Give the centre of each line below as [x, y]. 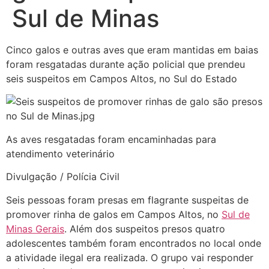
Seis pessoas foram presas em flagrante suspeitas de [127, 200]
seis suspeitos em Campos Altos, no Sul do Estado [122, 79]
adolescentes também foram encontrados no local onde [134, 243]
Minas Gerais [35, 228]
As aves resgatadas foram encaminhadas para [111, 139]
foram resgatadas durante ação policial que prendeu [125, 64]
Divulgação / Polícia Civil [63, 177]
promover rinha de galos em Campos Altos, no [114, 214]
